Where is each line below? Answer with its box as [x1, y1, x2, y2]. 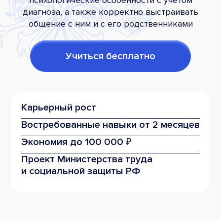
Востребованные [21, 118, 100, 131]
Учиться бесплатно [66, 50, 155, 62]
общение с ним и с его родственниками [28, 18, 193, 29]
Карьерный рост [21, 101, 96, 113]
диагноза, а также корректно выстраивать [23, 6, 198, 17]
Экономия [21, 136, 68, 148]
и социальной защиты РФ [21, 165, 141, 177]
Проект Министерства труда [21, 153, 152, 165]
